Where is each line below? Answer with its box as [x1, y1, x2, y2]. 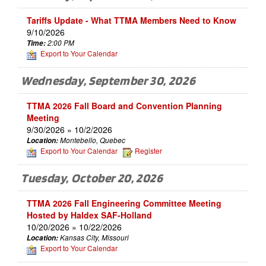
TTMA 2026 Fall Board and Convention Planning [27, 100, 222, 112]
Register [135, 145, 162, 156]
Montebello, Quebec [58, 135, 131, 145]
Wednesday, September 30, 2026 [21, 73, 196, 88]
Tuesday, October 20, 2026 [21, 170, 163, 185]
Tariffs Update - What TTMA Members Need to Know [27, 14, 236, 26]
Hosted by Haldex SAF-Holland [27, 209, 152, 221]
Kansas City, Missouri [58, 233, 134, 242]
